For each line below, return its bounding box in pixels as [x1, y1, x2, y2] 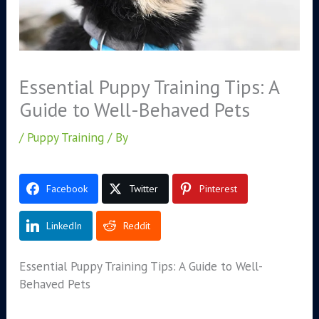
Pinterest [199, 182, 237, 196]
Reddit [122, 219, 150, 233]
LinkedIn [46, 219, 82, 233]
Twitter [128, 182, 158, 196]
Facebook [46, 182, 88, 196]
